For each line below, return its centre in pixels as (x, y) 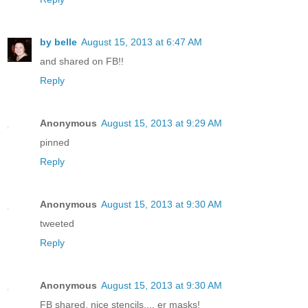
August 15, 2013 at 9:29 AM (162, 123)
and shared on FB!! (82, 61)
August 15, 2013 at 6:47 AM (142, 42)
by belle (58, 42)
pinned (55, 142)
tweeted (57, 223)
